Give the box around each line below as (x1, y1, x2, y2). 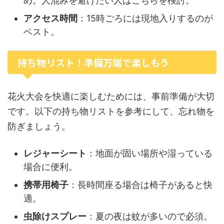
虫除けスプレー (23, 210, 86, 221)
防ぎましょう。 (7, 121, 70, 131)
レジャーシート (23, 147, 86, 158)
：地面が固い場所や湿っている (86, 147, 212, 158)
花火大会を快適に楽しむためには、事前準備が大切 (7, 91, 214, 101)
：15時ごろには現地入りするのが (77, 12, 213, 23)
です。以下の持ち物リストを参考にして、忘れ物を (7, 106, 214, 116)
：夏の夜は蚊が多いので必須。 (86, 210, 212, 221)
